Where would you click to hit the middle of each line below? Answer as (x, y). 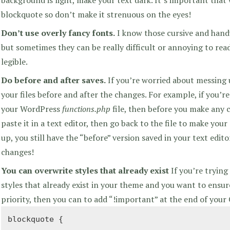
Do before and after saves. (53, 80)
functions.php (86, 109)
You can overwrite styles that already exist (85, 170)
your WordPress (32, 109)
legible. (14, 61)
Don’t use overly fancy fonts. (58, 33)
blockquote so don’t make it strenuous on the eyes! (96, 14)
